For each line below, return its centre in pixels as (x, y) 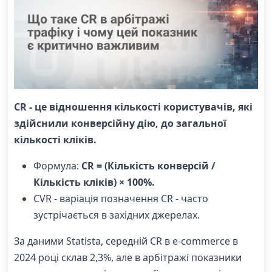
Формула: (57, 165)
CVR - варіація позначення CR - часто (121, 198)
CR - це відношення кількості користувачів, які (133, 107)
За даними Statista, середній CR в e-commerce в (126, 241)
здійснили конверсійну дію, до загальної (120, 123)
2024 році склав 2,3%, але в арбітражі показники (128, 257)
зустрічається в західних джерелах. (117, 215)
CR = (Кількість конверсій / (148, 165)
